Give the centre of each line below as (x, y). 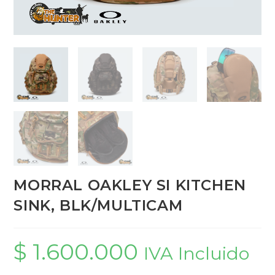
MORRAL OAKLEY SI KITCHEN (130, 185)
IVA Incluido (197, 253)
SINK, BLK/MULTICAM (98, 205)
